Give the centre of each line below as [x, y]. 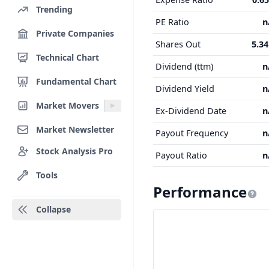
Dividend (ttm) [184, 66]
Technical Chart [68, 57]
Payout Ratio [181, 155]
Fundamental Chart [76, 81]
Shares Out [178, 44]
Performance [200, 192]
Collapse [53, 209]
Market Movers [68, 105]
